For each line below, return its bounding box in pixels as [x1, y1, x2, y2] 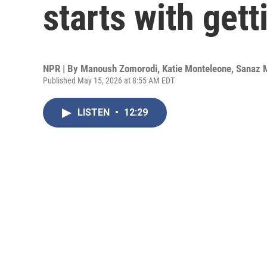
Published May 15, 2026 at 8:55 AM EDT [43, 76, 175, 85]
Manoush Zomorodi [80, 63, 157, 74]
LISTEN [77, 107, 112, 118]
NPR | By [43, 63, 80, 74]
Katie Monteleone [162, 63, 231, 74]
